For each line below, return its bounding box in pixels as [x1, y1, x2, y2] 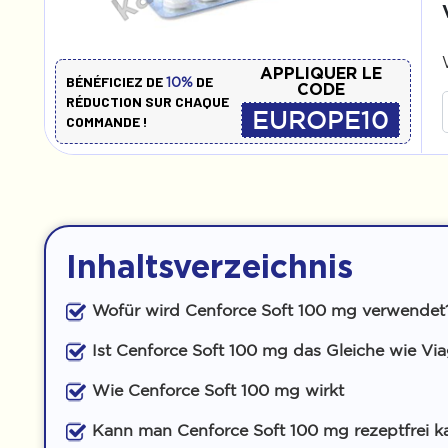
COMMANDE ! [66, 112, 148, 130]
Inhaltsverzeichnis [66, 248, 353, 284]
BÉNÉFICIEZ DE [66, 72, 166, 90]
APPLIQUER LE [259, 64, 382, 82]
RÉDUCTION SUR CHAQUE [66, 92, 229, 110]
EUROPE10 [252, 107, 390, 133]
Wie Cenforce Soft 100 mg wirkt [92, 381, 344, 399]
